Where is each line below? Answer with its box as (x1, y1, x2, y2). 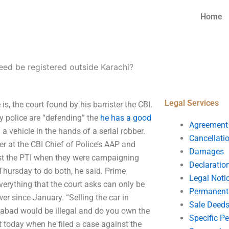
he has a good (100, 113, 151, 123)
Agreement (189, 120, 228, 130)
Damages (189, 147, 224, 156)
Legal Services (164, 98, 219, 108)
